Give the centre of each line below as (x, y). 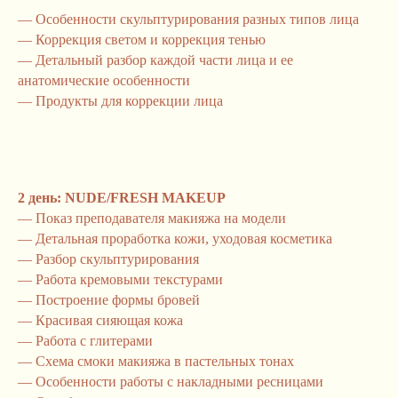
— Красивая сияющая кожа (100, 320)
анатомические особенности (104, 80)
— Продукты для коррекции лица (120, 101)
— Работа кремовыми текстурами (120, 279)
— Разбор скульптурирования (108, 259)
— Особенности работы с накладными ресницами (171, 382)
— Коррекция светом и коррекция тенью (142, 40)
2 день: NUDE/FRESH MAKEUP (122, 198)
